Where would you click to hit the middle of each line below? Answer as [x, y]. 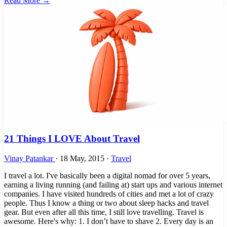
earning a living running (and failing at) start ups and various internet [113, 184]
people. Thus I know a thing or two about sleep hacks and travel [106, 203]
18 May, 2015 [83, 158]
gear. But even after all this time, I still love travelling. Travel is [104, 212]
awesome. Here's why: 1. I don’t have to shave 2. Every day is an [109, 221]
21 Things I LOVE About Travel [72, 139]
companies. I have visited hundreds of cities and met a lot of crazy [109, 194]
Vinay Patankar [30, 158]
